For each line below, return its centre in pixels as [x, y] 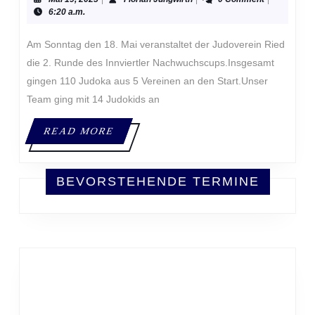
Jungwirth [212, 12]
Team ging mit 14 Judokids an [93, 99]
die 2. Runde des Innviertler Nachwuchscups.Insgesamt [150, 63]
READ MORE [79, 131]
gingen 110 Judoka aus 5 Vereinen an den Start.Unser [147, 81]
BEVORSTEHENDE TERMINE [157, 182]
